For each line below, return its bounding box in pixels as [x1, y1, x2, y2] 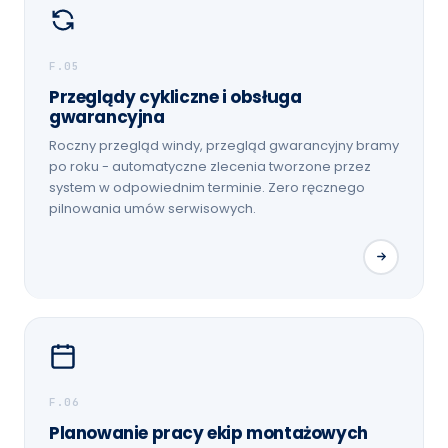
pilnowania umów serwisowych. [49, 198, 256, 218]
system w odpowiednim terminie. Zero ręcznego [49, 177, 365, 197]
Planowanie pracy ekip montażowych [49, 420, 368, 445]
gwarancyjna [49, 104, 165, 129]
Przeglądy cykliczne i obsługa [49, 84, 302, 109]
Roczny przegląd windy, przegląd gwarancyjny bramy [49, 135, 399, 155]
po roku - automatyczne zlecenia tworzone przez [49, 156, 371, 176]
